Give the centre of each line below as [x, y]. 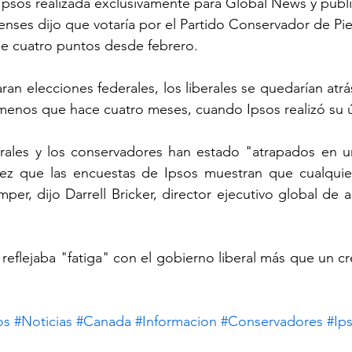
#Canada [104, 322]
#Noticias [43, 322]
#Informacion [176, 322]
